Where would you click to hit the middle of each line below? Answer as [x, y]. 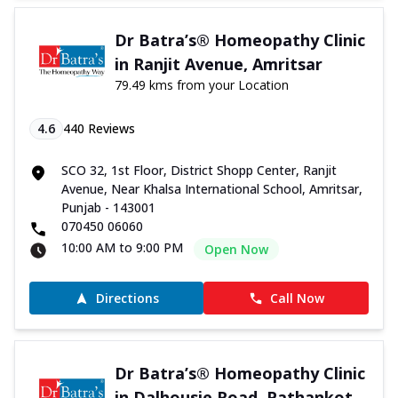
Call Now [297, 298]
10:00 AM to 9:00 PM [122, 248]
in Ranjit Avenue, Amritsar [218, 64]
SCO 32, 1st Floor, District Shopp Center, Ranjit [199, 171]
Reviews [110, 129]
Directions [127, 298]
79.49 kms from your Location [201, 85]
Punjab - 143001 [108, 208]
